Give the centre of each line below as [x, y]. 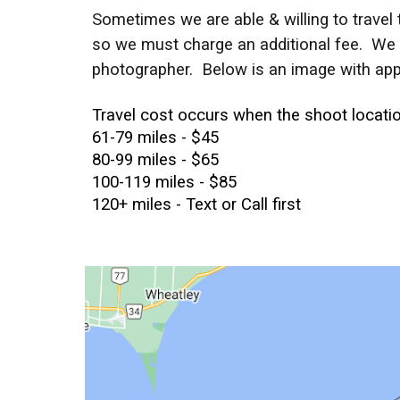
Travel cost [132, 115]
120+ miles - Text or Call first [196, 204]
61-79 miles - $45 [155, 137]
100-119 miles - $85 [164, 182]
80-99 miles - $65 [155, 160]
